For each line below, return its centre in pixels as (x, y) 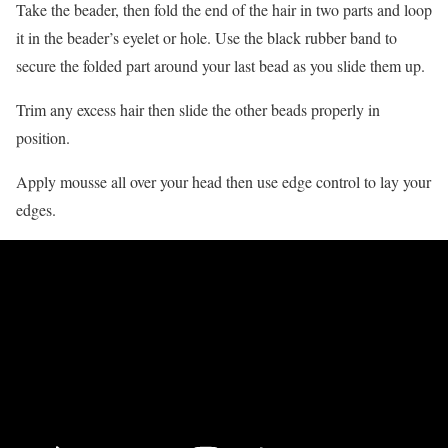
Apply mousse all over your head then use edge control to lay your (223, 181)
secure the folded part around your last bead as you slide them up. (220, 65)
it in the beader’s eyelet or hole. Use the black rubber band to (206, 37)
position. (43, 137)
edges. (36, 209)
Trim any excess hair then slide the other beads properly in (198, 109)
